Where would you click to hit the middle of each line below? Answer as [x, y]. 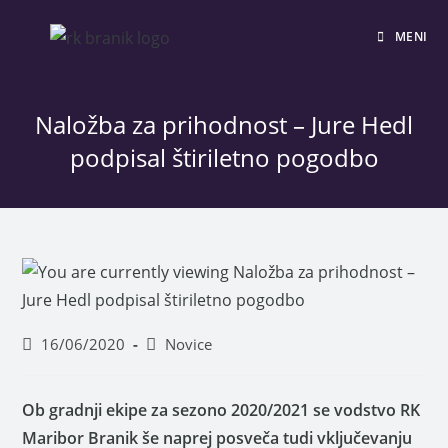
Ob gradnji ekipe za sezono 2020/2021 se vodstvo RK [221, 410]
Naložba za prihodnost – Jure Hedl [224, 124]
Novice [189, 344]
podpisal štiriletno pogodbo [224, 157]
